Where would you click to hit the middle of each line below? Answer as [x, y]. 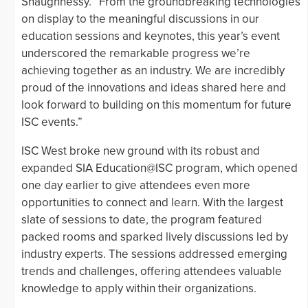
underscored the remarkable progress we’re [136, 53]
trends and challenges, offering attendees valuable [152, 271]
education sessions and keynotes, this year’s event [151, 36]
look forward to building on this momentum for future [156, 104]
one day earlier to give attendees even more [136, 185]
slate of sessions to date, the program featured [142, 219]
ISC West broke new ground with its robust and [141, 151]
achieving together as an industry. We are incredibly [153, 70]
